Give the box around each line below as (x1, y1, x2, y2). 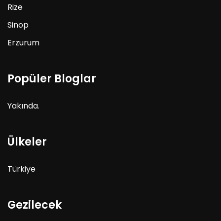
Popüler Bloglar (7, 71, 96, 86)
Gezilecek (7, 197, 62, 213)
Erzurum (7, 37, 39, 48)
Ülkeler (7, 134, 47, 149)
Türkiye (7, 163, 36, 175)
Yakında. (7, 100, 39, 111)
